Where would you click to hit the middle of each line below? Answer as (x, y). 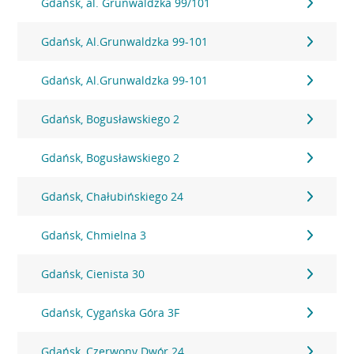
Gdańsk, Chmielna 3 (94, 235)
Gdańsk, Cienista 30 (93, 274)
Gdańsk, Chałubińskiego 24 (113, 196)
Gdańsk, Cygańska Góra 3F (111, 313)
